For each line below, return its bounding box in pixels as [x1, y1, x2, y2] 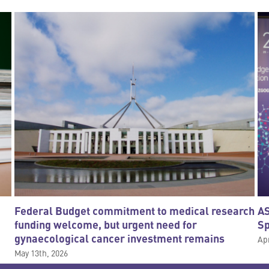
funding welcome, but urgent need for [14, 216, 198, 232]
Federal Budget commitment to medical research [14, 202, 255, 219]
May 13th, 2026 [14, 246, 68, 259]
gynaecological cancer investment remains [14, 230, 225, 246]
